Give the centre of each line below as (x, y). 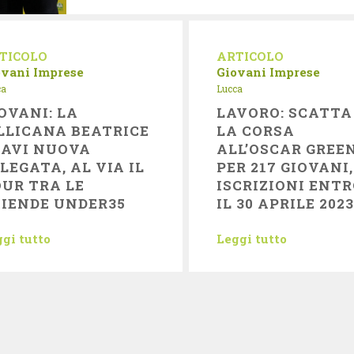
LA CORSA (256, 131)
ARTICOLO (250, 56)
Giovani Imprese (268, 72)
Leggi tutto (251, 239)
